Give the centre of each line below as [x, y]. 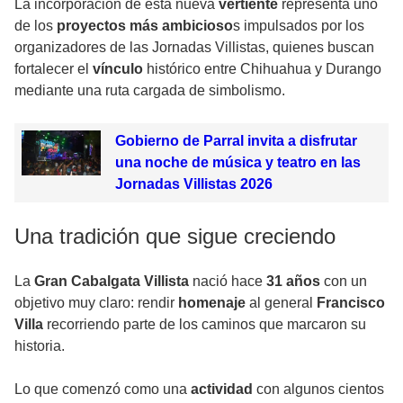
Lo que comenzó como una [103, 390]
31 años [295, 282]
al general [283, 303]
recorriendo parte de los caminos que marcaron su [205, 325]
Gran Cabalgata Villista [110, 282]
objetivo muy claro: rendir [96, 303]
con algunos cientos [320, 390]
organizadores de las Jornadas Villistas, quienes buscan [194, 48]
